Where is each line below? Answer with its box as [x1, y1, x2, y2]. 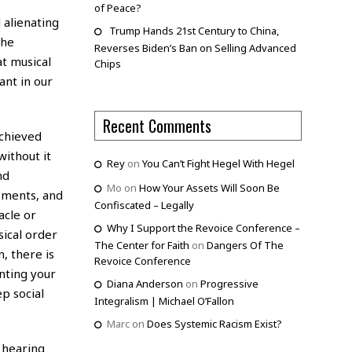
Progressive [200, 277, 258, 291]
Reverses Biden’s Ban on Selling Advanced [93, 41, 296, 56]
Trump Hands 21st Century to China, [108, 24, 279, 38]
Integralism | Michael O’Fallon [93, 294, 234, 309]
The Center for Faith [93, 238, 189, 253]
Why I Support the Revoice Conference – [106, 221, 300, 236]
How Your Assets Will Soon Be [138, 181, 280, 196]
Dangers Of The [206, 238, 284, 253]
